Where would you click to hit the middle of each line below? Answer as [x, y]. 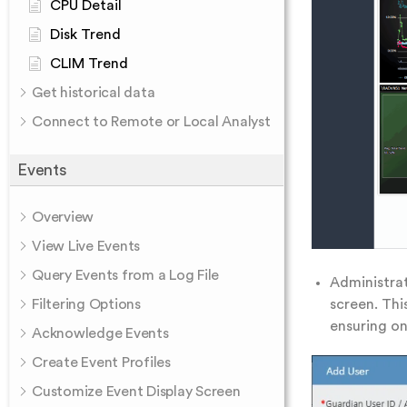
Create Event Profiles [101, 362]
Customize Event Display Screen [136, 392]
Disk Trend [85, 35]
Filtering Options [86, 304]
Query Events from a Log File [125, 275]
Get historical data [94, 93]
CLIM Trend [89, 64]
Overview [63, 217]
